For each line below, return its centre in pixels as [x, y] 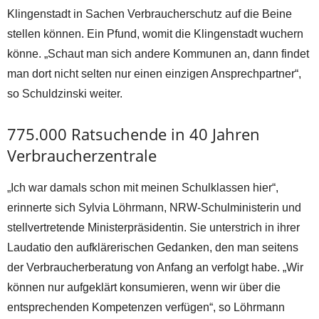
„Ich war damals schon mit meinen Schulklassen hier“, [143, 188]
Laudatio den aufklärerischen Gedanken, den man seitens [153, 248]
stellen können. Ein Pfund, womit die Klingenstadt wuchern [155, 34]
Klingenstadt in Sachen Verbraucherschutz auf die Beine [150, 14]
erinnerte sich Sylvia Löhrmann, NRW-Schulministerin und [154, 208]
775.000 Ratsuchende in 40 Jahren [134, 134]
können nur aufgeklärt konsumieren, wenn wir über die [144, 288]
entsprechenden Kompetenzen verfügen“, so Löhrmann [146, 308]
